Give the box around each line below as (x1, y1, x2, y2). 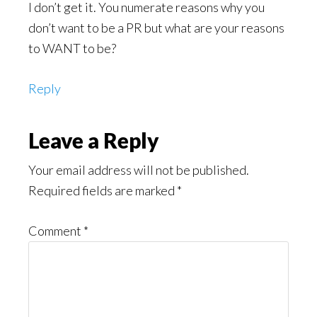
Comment (28, 223, 83, 238)
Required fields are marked (28, 183, 177, 198)
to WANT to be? (28, 40, 116, 56)
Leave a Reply (28, 127, 159, 153)
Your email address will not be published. (28, 162, 249, 178)
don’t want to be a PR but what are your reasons (28, 20, 284, 35)
